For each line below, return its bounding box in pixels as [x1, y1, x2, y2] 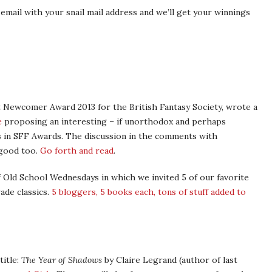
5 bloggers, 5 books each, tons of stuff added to [52, 186, 246, 197]
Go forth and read [40, 145, 114, 156]
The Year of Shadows [21, 254, 102, 265]
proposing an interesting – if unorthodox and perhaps [2, 116, 226, 127]
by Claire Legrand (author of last [102, 254, 237, 265]
